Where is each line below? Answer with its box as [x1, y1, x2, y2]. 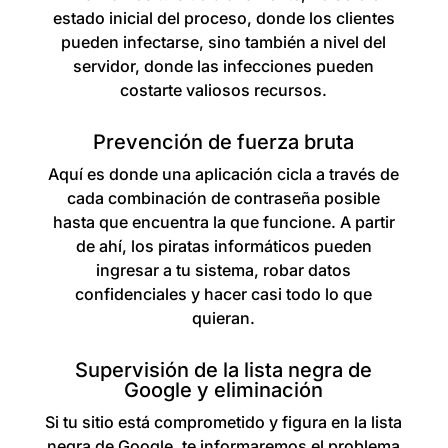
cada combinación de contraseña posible [67, 188, 381, 208]
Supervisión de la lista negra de [75, 358, 373, 382]
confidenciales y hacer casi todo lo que [75, 284, 373, 304]
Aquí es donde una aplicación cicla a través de [48, 164, 400, 184]
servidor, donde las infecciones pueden [73, 56, 375, 76]
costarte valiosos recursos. [120, 80, 328, 100]
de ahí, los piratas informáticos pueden [75, 236, 372, 256]
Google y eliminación [124, 378, 324, 402]
